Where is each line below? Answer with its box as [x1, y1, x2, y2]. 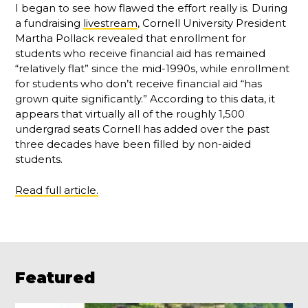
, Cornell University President [137, 16, 287, 30]
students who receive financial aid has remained [15, 47, 266, 60]
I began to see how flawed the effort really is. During [15, 1, 288, 15]
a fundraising [15, 16, 84, 30]
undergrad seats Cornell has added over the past [15, 122, 270, 136]
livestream [83, 16, 138, 30]
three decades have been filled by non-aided [15, 137, 252, 151]
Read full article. [15, 183, 99, 197]
